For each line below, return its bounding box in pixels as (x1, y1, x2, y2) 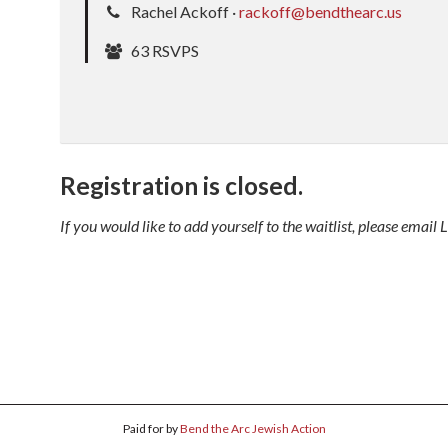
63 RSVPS (128, 41, 200, 60)
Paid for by (122, 421, 180, 436)
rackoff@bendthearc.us (239, 2, 403, 21)
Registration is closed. (60, 171, 304, 200)
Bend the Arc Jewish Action (179, 421, 326, 436)
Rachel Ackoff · (128, 2, 240, 21)
